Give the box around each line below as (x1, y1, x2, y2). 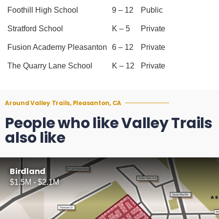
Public (141, 5, 163, 14)
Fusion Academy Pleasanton (7, 43, 107, 51)
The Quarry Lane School (7, 61, 92, 70)
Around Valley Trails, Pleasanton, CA (5, 98, 121, 107)
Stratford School (7, 24, 63, 33)
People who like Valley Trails (5, 112, 213, 133)
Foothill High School (7, 5, 78, 14)
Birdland (10, 165, 45, 177)
